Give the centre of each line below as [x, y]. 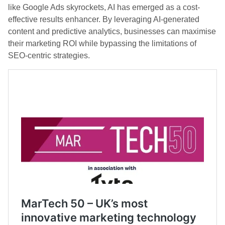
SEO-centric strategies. [49, 55]
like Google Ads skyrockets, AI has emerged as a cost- [104, 7]
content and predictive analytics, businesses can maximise [112, 31]
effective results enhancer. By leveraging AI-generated [104, 19]
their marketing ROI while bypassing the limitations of [102, 43]
